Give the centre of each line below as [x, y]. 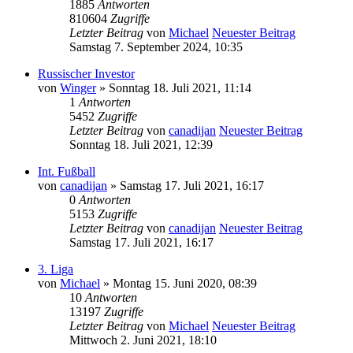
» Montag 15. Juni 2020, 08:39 [178, 283]
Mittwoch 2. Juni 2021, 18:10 [143, 340]
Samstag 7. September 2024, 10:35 [156, 46]
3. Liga [56, 269]
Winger [78, 87]
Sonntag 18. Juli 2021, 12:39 [141, 144]
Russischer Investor [86, 73]
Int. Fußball [67, 171]
